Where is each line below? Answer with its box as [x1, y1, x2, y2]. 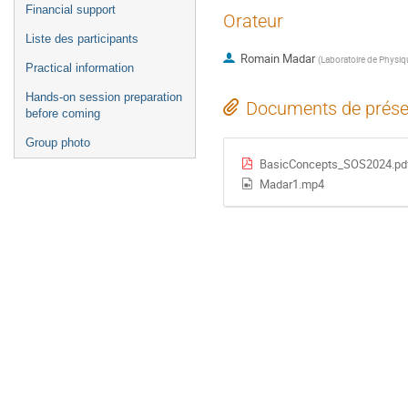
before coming [25, 107, 100, 120]
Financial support [25, 3, 116, 16]
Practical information [25, 61, 134, 75]
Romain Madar [240, 50, 315, 67]
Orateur [223, 10, 283, 32]
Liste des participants [25, 32, 138, 46]
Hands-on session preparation [25, 90, 182, 104]
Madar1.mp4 [259, 175, 324, 192]
